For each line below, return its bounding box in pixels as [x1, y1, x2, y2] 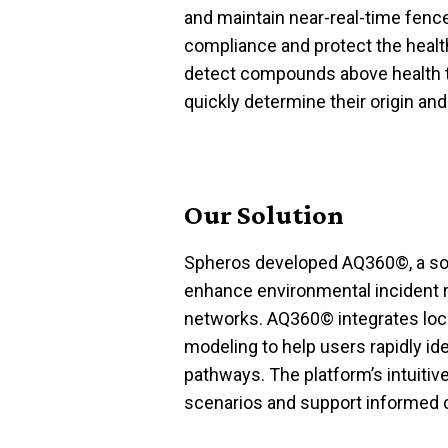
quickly [184, 91, 245, 112]
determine [244, 91, 327, 112]
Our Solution [184, 199, 345, 230]
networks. [184, 308, 268, 329]
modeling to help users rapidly [184, 336, 427, 357]
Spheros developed [184, 252, 343, 273]
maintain [217, 7, 286, 28]
